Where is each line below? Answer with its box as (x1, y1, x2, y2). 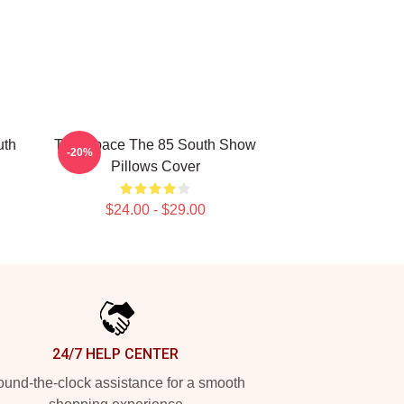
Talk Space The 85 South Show (54, 137, 256, 152)
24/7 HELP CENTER (52, 345, 179, 363)
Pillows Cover (110, 159, 200, 174)
